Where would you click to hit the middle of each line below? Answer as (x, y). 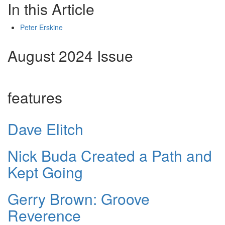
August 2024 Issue (70, 56)
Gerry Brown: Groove (79, 199)
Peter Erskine (41, 27)
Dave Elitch (45, 129)
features (35, 97)
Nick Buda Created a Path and (110, 156)
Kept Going (45, 172)
